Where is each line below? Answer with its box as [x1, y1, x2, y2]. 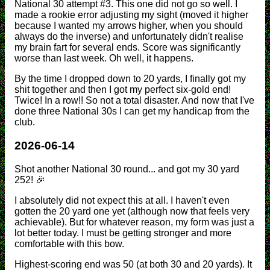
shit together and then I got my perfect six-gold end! [14, 84, 231, 95]
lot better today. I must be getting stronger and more [14, 227, 231, 238]
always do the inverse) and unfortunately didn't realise [14, 31, 243, 42]
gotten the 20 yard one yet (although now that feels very [14, 206, 250, 216]
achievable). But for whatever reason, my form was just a [14, 216, 254, 227]
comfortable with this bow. [14, 238, 124, 249]
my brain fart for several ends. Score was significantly [14, 42, 240, 53]
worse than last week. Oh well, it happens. [14, 53, 193, 64]
